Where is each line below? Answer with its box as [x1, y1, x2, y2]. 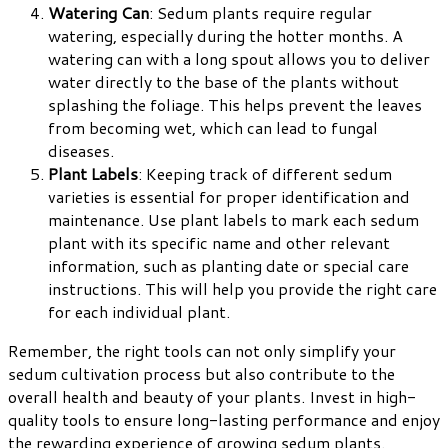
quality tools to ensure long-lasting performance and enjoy [8, 408, 440, 432]
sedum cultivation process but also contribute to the [8, 362, 395, 386]
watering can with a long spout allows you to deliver [48, 47, 430, 71]
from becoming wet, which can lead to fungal [48, 116, 378, 140]
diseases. [48, 139, 114, 163]
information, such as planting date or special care [48, 254, 409, 278]
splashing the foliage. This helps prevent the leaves [48, 93, 422, 117]
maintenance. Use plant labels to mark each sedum [48, 208, 419, 232]
